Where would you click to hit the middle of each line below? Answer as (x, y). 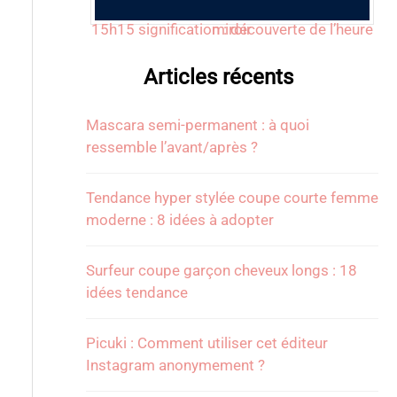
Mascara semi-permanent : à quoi (197, 125)
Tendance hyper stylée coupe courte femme (232, 198)
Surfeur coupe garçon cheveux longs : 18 (221, 271)
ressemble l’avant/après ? (171, 148)
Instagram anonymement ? (175, 366)
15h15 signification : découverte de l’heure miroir (232, 29)
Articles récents (219, 78)
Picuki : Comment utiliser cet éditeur (206, 343)
